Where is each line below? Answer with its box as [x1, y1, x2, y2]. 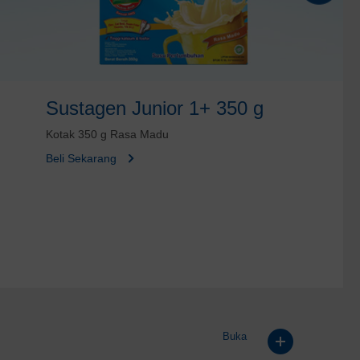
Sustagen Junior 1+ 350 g [46, 96, 264, 119]
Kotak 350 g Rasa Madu [46, 127, 170, 141]
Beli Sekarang [46, 151, 117, 165]
